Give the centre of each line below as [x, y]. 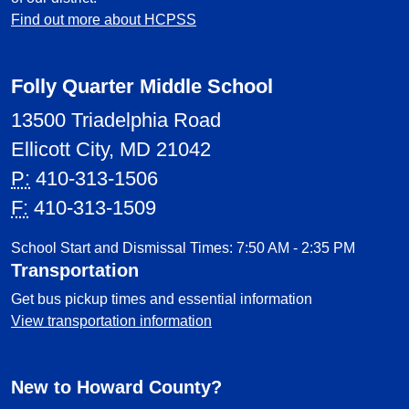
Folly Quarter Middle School [142, 86]
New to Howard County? [116, 387]
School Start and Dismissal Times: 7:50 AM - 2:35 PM [183, 248]
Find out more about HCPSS [104, 20]
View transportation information [111, 321]
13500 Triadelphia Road [116, 120]
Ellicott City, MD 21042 [111, 149]
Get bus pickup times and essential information [162, 299]
